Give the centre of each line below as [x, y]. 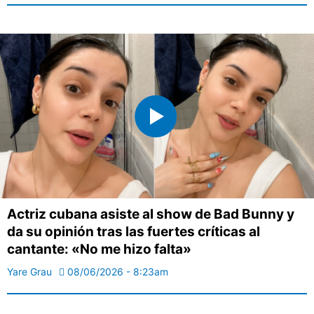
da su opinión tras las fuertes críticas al [134, 232]
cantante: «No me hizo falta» [99, 250]
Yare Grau [29, 272]
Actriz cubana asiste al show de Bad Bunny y [151, 214]
